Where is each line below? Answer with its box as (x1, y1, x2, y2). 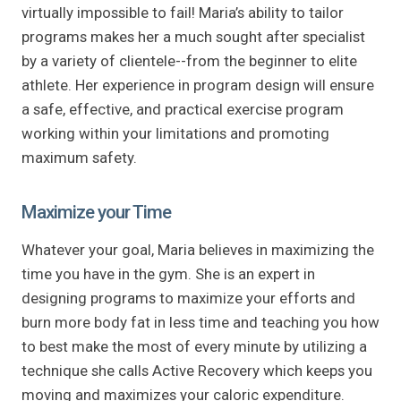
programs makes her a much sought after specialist (21, 27, 365, 46)
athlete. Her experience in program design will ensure (21, 75, 374, 94)
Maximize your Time (21, 200, 172, 223)
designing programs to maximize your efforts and (21, 288, 355, 307)
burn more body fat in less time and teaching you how (21, 312, 380, 331)
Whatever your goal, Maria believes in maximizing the (21, 240, 374, 259)
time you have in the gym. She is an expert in (21, 264, 315, 283)
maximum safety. (21, 148, 137, 166)
